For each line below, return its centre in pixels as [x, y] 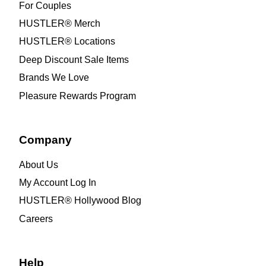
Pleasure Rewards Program [77, 96]
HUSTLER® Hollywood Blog [80, 201]
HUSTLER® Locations [67, 42]
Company [45, 140]
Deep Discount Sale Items [74, 59]
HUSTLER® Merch [59, 23]
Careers [36, 218]
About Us [38, 164]
